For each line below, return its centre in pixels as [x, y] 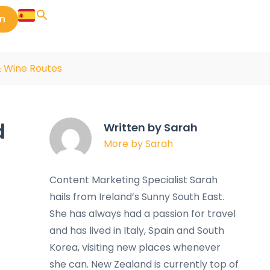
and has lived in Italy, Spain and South [137, 231]
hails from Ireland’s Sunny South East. [137, 197]
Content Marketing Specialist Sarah [133, 180]
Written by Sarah [151, 127]
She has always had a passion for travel [143, 214]
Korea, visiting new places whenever [135, 247]
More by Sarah [138, 144]
